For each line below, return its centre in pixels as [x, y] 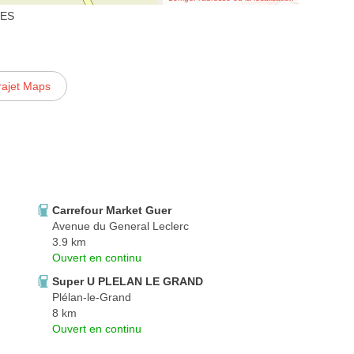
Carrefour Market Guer [112, 210]
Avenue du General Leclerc [121, 226]
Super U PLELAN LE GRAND [128, 281]
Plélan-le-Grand [92, 297]
